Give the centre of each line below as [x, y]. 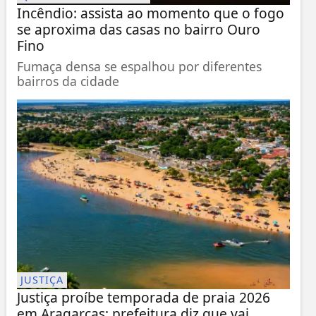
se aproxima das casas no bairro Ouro [138, 29]
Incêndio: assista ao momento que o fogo [150, 13]
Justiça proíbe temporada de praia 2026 [143, 297]
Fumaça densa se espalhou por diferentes [139, 66]
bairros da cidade [68, 81]
